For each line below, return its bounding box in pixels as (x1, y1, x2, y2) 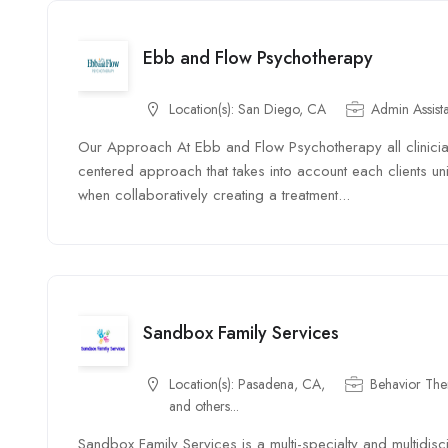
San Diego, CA (238, 99, 326, 119)
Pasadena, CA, (238, 374, 325, 394)
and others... (169, 396, 239, 416)
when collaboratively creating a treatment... (78, 184, 350, 206)
